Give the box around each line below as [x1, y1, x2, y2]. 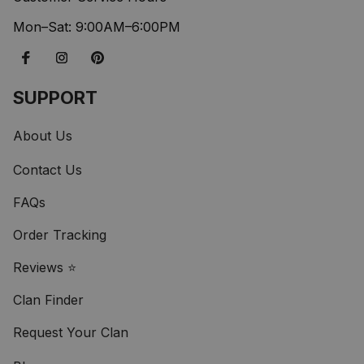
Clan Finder [13, 292, 84, 309]
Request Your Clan [13, 324, 128, 341]
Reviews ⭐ [13, 259, 76, 276]
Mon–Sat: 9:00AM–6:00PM [13, 19, 180, 36]
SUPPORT [13, 87, 97, 109]
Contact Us [13, 162, 82, 179]
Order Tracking [13, 227, 106, 244]
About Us [13, 128, 72, 145]
